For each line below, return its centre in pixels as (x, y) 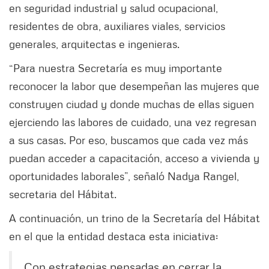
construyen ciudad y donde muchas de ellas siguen (131, 104)
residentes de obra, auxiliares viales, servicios (117, 26)
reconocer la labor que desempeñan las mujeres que (134, 86)
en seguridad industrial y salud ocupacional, (113, 8)
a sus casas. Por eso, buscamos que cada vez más (128, 140)
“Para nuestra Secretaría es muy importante (116, 68)
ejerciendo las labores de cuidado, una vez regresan (133, 122)
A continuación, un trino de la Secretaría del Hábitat (134, 218)
